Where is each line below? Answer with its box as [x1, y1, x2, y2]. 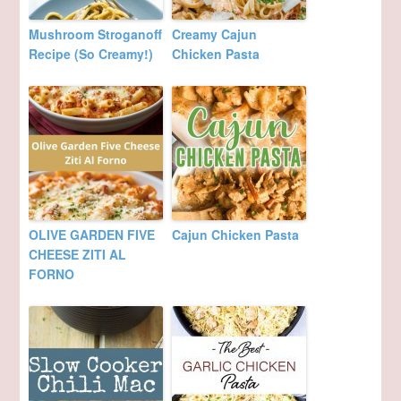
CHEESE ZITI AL [29, 245, 127, 264]
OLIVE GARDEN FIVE [29, 226, 156, 244]
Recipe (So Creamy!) [29, 45, 154, 64]
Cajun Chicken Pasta [172, 226, 300, 244]
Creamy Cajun [172, 25, 258, 44]
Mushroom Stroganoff [29, 25, 163, 44]
